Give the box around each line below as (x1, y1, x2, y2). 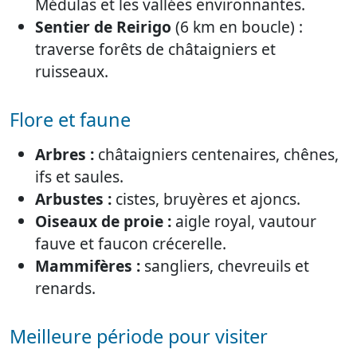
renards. (35, 277, 96, 299)
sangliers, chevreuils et (140, 254, 309, 277)
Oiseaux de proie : (35, 210, 171, 232)
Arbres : (35, 143, 94, 165)
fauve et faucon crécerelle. (35, 232, 226, 254)
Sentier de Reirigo (35, 15, 171, 37)
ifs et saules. (35, 165, 124, 187)
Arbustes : (35, 187, 112, 210)
